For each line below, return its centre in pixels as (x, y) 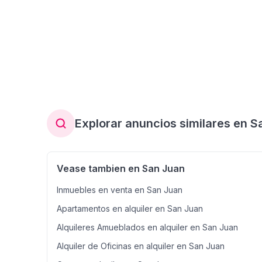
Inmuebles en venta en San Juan (120, 190)
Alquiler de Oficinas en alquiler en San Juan (141, 246)
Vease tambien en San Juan (121, 168)
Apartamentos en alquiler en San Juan (130, 208)
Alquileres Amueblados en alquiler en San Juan (147, 227)
